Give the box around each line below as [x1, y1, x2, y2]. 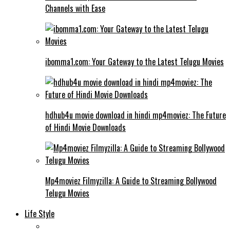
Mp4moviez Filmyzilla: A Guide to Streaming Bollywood [45, 174, 217, 187]
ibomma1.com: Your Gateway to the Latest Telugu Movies [45, 55, 224, 68]
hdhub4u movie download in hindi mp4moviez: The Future [45, 108, 226, 121]
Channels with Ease [45, 2, 105, 14]
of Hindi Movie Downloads [45, 121, 126, 133]
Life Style [25, 207, 54, 220]
